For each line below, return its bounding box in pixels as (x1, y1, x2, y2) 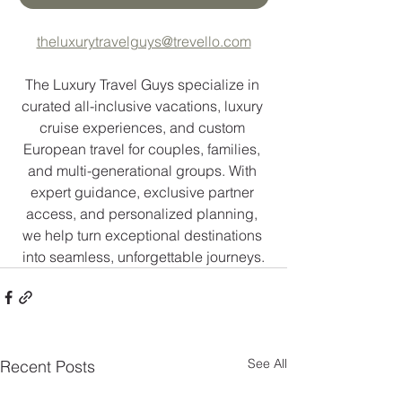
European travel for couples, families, (23, 139, 264, 158)
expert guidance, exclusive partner (30, 182, 258, 201)
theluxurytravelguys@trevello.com (36, 31, 251, 50)
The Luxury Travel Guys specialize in (24, 74, 263, 93)
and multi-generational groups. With (27, 161, 260, 179)
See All (248, 354, 287, 371)
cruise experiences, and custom (39, 118, 249, 136)
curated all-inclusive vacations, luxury (21, 96, 267, 115)
